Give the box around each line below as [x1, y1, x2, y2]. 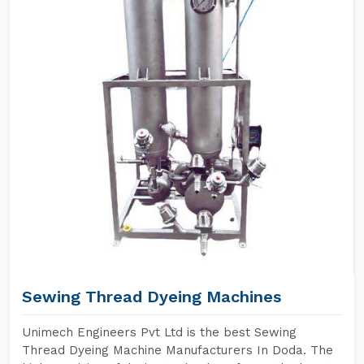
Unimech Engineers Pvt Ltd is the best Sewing [22, 325, 297, 340]
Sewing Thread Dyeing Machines [22, 287, 281, 306]
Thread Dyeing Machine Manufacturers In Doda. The [22, 343, 333, 357]
